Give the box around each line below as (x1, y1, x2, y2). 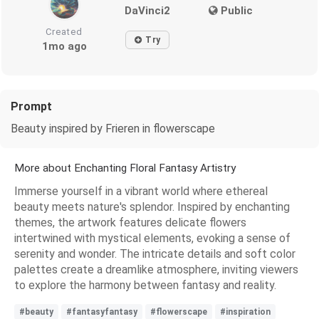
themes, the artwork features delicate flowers (14, 215, 246, 229)
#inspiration (220, 306, 271, 317)
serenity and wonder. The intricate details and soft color (14, 246, 296, 261)
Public (217, 4, 253, 17)
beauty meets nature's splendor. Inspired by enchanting (14, 199, 290, 214)
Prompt (11, 99, 52, 113)
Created (46, 26, 83, 37)
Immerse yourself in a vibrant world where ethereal (14, 184, 268, 198)
